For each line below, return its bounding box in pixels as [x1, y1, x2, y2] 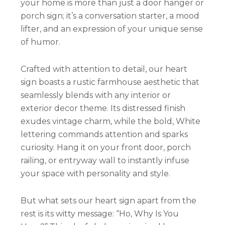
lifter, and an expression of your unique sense [21, 24, 203, 34]
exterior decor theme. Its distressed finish [21, 103, 186, 113]
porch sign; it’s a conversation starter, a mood [21, 11, 200, 21]
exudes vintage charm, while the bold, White [21, 116, 201, 126]
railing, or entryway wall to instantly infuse [21, 155, 190, 165]
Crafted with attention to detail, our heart [21, 64, 188, 74]
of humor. [21, 37, 61, 47]
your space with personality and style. [21, 168, 171, 178]
